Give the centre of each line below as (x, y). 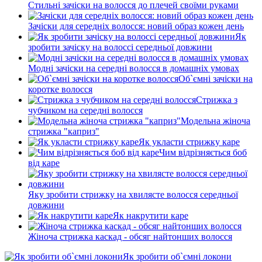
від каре (44, 163)
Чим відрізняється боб (203, 152)
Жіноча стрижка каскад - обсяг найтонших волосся (130, 236)
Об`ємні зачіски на (216, 78)
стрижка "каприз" (64, 131)
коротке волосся (60, 89)
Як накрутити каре (151, 215)
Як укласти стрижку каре (189, 142)
